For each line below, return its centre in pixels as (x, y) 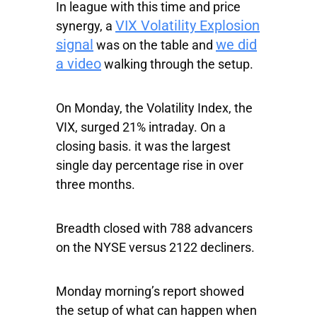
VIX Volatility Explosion (188, 26)
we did (236, 45)
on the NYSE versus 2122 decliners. (155, 248)
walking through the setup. (177, 64)
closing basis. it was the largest (143, 146)
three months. (96, 185)
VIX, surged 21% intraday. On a (141, 127)
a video (79, 64)
